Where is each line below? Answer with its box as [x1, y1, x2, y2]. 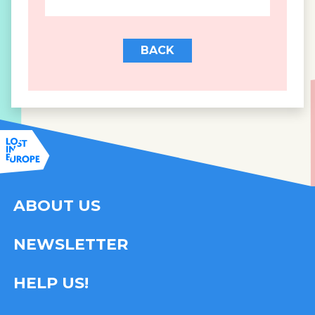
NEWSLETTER [13, 234, 128, 254]
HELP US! [13, 273, 89, 292]
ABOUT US [13, 195, 101, 215]
